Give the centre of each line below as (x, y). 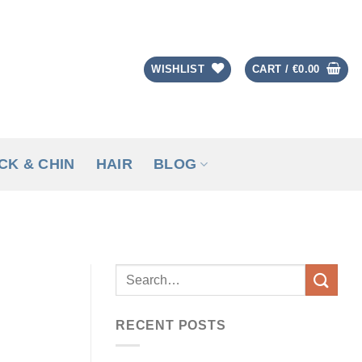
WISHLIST (178, 69)
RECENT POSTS (171, 326)
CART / (272, 69)
